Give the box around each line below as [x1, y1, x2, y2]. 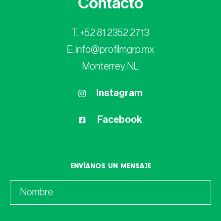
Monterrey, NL [82, 62, 139, 72]
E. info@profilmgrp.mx [67, 45, 154, 55]
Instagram [96, 88, 143, 99]
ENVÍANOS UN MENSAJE [70, 163, 151, 171]
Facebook [97, 115, 142, 125]
